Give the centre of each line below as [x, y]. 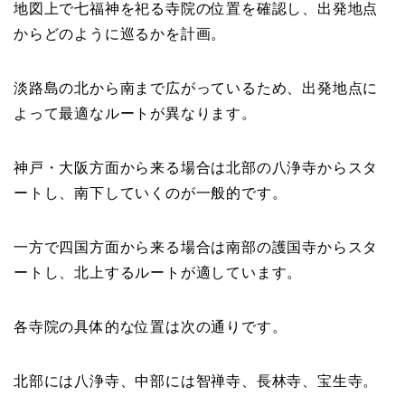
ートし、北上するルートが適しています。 [158, 272]
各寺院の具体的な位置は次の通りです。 [151, 326]
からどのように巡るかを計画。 [120, 33]
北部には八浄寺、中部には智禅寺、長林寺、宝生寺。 [196, 381]
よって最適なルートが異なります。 [135, 113]
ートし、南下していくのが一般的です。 [151, 193]
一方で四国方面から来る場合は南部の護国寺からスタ [196, 247]
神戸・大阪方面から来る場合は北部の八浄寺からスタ [196, 167]
